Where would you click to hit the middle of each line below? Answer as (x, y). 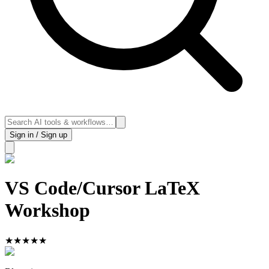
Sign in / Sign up (38, 134)
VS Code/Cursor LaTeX (102, 188)
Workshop (47, 210)
